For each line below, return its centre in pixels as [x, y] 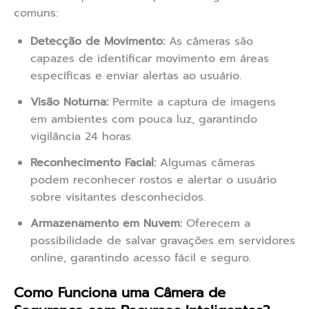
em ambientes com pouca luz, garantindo [144, 120]
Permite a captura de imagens [192, 102]
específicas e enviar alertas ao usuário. [136, 76]
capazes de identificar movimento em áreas [150, 59]
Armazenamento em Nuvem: [106, 224]
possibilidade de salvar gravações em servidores [163, 241]
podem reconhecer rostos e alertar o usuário [153, 180]
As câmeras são [209, 42]
